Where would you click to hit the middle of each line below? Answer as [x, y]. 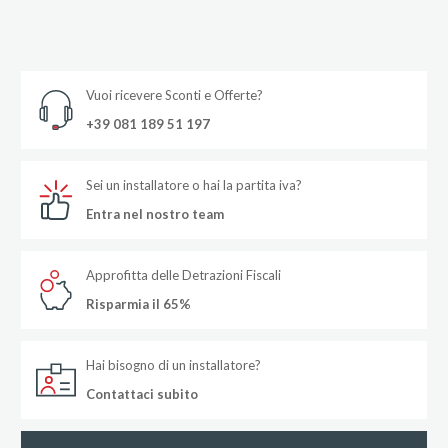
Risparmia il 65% [138, 303]
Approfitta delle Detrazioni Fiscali [183, 274]
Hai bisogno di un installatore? [173, 364]
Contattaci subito [141, 393]
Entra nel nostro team [154, 213]
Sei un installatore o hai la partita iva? [193, 184]
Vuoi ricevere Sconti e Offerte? [174, 94]
